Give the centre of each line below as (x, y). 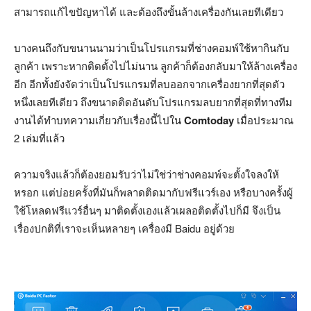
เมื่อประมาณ (264, 120)
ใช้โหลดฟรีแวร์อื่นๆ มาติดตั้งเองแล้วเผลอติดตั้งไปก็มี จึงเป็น (147, 210)
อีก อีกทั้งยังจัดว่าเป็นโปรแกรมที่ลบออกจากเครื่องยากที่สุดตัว (149, 84)
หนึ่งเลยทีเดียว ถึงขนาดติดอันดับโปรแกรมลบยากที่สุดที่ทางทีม (153, 102)
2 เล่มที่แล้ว (39, 138)
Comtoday (209, 120)
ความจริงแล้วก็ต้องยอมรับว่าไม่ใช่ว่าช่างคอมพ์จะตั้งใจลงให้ (146, 174)
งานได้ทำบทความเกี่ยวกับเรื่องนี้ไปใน (99, 120)
